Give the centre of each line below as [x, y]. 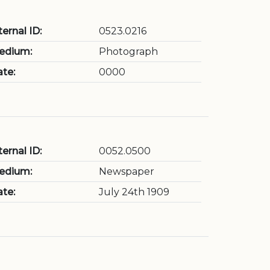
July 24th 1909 [134, 192]
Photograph [128, 52]
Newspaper [127, 171]
